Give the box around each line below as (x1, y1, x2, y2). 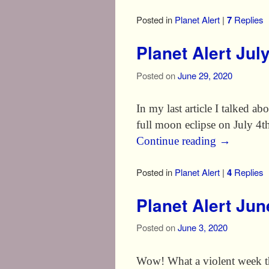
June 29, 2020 (178, 68, 232, 82)
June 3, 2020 (178, 221, 228, 234)
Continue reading (136, 134, 219, 147)
